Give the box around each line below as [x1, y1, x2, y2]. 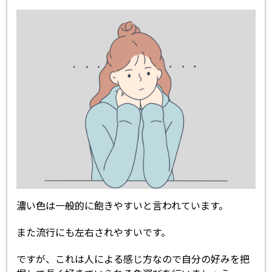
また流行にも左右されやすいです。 [16, 225, 171, 240]
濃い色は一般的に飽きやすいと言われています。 [16, 198, 229, 213]
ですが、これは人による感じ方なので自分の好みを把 [16, 251, 250, 267]
